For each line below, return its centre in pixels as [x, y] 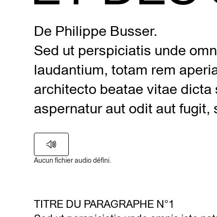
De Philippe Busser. [96, 31]
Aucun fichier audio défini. [73, 161]
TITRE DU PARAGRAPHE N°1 [104, 204]
